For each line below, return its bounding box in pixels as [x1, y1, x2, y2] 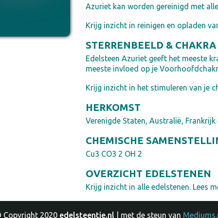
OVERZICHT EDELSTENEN [85, 168, 211, 179]
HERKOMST [85, 102, 141, 113]
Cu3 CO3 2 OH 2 [85, 149, 142, 158]
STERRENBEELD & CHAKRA [85, 39, 216, 51]
